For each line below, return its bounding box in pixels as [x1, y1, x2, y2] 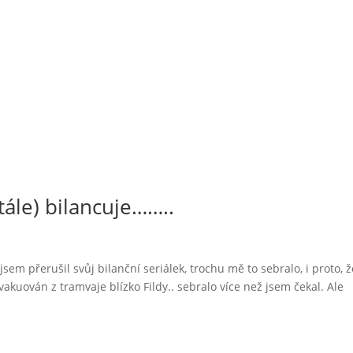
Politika [253, 46, 286, 59]
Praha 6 [303, 46, 337, 59]
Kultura [139, 46, 171, 59]
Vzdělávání [188, 46, 236, 59]
